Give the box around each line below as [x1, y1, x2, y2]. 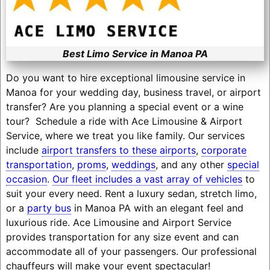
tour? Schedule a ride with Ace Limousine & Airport [5, 115, 242, 127]
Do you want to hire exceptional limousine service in [5, 71, 245, 84]
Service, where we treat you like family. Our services [5, 129, 245, 142]
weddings [111, 158, 155, 171]
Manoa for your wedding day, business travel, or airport [5, 86, 261, 98]
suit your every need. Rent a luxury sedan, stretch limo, [5, 187, 257, 199]
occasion [5, 172, 47, 185]
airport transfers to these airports [41, 143, 196, 156]
